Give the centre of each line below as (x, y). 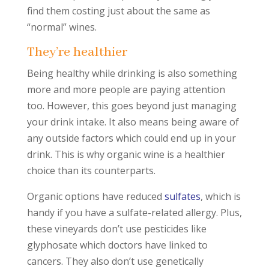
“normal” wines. (62, 27)
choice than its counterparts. (91, 171)
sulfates (182, 196)
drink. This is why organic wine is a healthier (126, 154)
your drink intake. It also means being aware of (133, 122)
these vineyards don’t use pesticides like (116, 229)
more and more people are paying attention (126, 89)
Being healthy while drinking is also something (132, 73)
